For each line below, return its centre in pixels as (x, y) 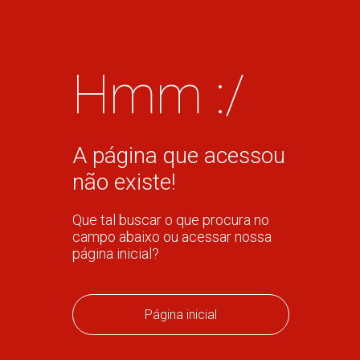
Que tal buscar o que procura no (170, 220)
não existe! (124, 182)
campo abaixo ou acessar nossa (172, 237)
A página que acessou (178, 155)
